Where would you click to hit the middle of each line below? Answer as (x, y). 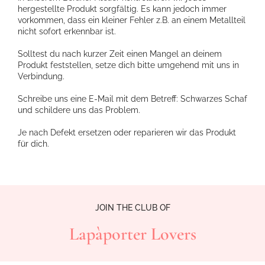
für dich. (33, 144)
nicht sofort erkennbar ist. (67, 32)
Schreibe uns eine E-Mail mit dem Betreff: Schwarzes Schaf (132, 99)
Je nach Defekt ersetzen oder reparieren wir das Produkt (127, 133)
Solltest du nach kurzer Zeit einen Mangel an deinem (120, 54)
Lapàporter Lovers (132, 234)
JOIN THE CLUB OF (132, 208)
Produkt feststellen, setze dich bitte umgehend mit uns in (128, 65)
